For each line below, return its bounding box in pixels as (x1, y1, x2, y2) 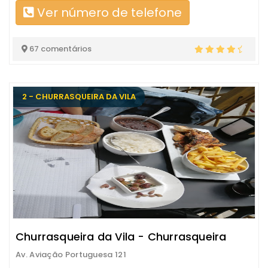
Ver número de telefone (34, 4, 182, 21)
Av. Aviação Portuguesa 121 (16, 249, 126, 260)
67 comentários (28, 43, 92, 54)
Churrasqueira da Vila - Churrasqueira (16, 229, 227, 244)
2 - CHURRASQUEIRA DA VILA (22, 91, 136, 102)
